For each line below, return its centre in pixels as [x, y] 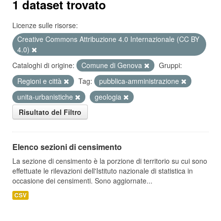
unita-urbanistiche [46, 97]
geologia [109, 97]
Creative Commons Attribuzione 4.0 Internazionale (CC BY [108, 39]
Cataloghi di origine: [43, 65]
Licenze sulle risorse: [45, 25]
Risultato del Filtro [50, 112]
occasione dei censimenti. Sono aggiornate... [82, 181]
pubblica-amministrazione [140, 81]
